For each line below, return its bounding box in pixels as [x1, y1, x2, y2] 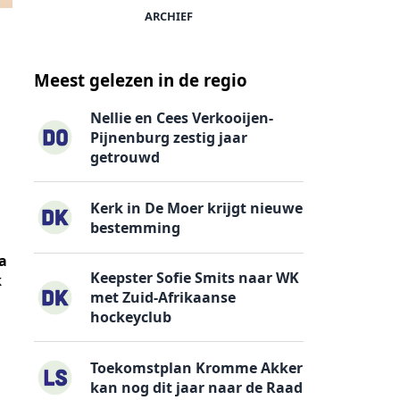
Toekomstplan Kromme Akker [90, 358, 304, 379]
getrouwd [90, 147, 161, 168]
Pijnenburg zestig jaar [90, 128, 248, 148]
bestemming [90, 217, 181, 237]
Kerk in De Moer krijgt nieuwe [90, 197, 304, 218]
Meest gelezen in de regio [34, 69, 247, 92]
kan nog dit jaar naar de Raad [90, 378, 304, 398]
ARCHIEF [145, 7, 193, 24]
